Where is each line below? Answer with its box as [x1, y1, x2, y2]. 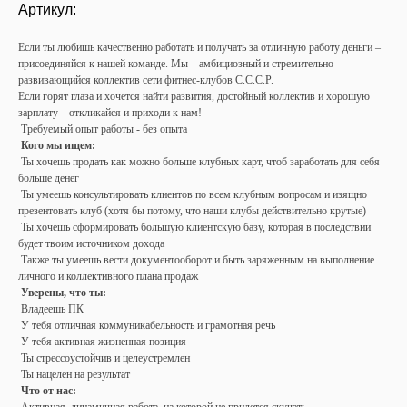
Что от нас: [18, 384, 76, 397]
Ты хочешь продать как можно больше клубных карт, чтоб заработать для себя [18, 155, 380, 168]
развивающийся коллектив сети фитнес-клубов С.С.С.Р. [18, 74, 273, 86]
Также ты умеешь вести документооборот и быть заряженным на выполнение [18, 253, 374, 266]
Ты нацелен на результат [18, 368, 130, 381]
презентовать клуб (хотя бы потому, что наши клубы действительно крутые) [18, 204, 366, 217]
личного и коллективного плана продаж [18, 270, 198, 283]
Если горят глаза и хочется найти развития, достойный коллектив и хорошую [18, 90, 370, 103]
